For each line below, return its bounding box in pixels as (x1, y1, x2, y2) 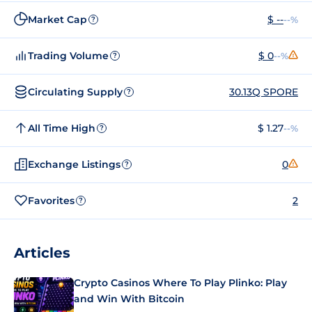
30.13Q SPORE (229, 85, 298, 98)
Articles (14, 244, 70, 261)
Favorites (28, 194, 75, 207)
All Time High (28, 121, 95, 134)
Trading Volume (28, 49, 109, 62)
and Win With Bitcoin (74, 292, 185, 305)
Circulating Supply (28, 85, 123, 98)
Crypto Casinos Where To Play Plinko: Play (74, 276, 287, 289)
